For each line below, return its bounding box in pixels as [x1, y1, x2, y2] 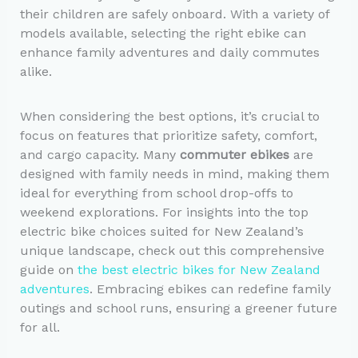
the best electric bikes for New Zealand [77, 262, 320, 278]
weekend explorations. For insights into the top [19, 205, 308, 221]
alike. [19, 64, 52, 80]
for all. [19, 320, 60, 336]
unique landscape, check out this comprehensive [19, 243, 324, 259]
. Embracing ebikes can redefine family [89, 281, 331, 297]
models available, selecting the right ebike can [19, 26, 306, 42]
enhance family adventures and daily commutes [19, 45, 320, 61]
